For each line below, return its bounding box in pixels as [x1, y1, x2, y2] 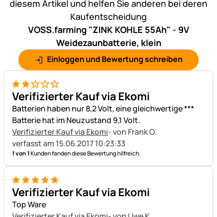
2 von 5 [12, 84, 37, 95]
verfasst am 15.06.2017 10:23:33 [12, 138, 125, 149]
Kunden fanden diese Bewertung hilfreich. [30, 149, 140, 157]
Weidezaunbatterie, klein [56, 37, 161, 49]
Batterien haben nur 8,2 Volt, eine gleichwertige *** [12, 103, 194, 114]
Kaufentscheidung [70, 11, 147, 23]
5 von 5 [12, 180, 37, 191]
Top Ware [12, 199, 46, 210]
